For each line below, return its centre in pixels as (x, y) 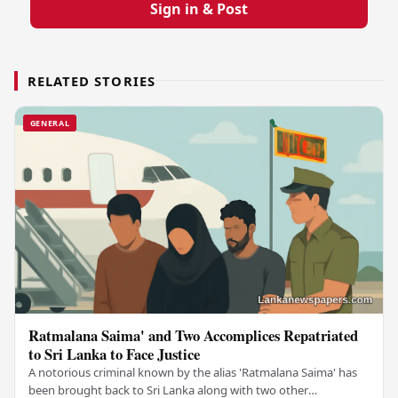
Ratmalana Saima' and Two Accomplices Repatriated (194, 335)
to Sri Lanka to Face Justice (115, 354)
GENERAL (50, 123)
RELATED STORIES (92, 80)
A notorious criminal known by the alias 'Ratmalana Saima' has (193, 372)
